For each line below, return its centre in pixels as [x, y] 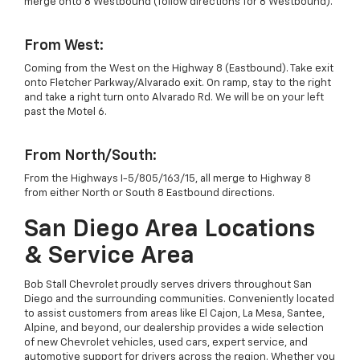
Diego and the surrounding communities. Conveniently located [179, 300]
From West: [64, 46]
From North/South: [90, 156]
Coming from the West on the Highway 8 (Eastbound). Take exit [179, 69]
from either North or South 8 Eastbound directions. [149, 194]
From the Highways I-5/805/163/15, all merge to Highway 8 [168, 179]
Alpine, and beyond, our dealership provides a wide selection [174, 329]
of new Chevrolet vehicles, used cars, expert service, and [166, 343]
